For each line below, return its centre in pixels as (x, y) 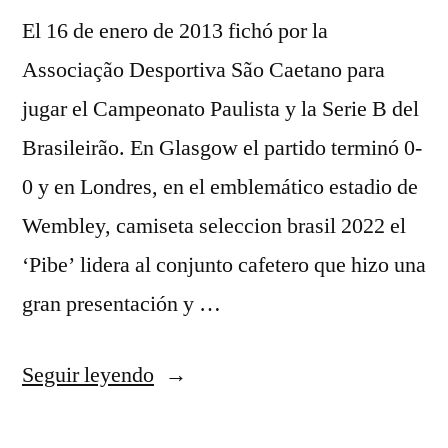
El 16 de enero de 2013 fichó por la (175, 31)
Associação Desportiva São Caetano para (203, 70)
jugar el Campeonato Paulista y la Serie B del (220, 109)
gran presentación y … (121, 304)
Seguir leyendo (88, 375)
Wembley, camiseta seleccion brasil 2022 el (214, 226)
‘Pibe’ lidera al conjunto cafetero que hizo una (224, 265)
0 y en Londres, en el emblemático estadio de (220, 187)
